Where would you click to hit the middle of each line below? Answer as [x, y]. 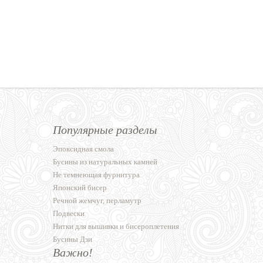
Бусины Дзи [73, 240]
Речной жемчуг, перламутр [97, 201]
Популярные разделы [105, 130]
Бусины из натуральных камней [105, 162]
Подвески [69, 214]
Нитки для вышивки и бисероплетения [116, 227]
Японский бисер [80, 188]
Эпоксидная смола [83, 149]
